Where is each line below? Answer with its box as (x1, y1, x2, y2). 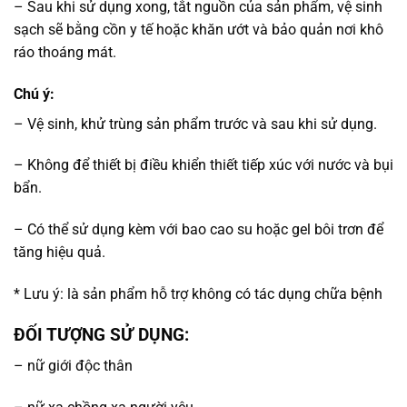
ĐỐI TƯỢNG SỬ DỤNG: (14, 323, 189, 345)
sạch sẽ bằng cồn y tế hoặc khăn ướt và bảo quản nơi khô (14, 20, 383, 38)
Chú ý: (14, 84, 55, 103)
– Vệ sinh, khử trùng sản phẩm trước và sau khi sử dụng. (14, 114, 377, 133)
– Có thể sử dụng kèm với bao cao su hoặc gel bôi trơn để (14, 221, 383, 239)
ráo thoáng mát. (14, 43, 116, 61)
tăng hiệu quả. (14, 243, 105, 262)
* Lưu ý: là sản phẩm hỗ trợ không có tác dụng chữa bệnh (14, 284, 382, 303)
